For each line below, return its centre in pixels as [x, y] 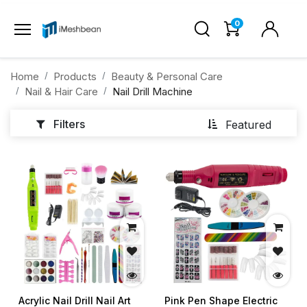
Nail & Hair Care [61, 92]
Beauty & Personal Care [167, 77]
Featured [249, 124]
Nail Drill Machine [152, 92]
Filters [69, 124]
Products [75, 77]
